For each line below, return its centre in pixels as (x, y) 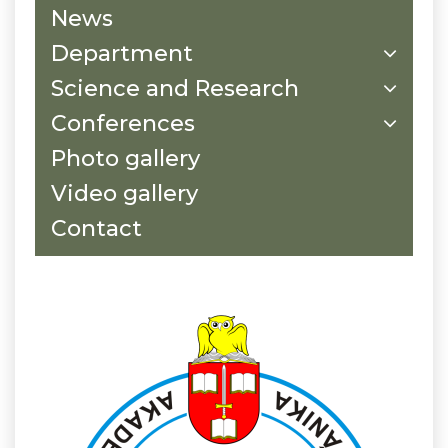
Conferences (123, 123)
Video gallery (124, 193)
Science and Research (175, 88)
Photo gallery (125, 158)
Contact (96, 228)
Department (122, 53)
